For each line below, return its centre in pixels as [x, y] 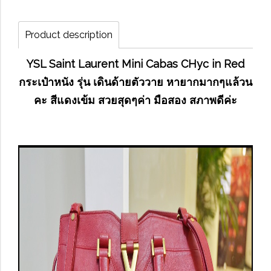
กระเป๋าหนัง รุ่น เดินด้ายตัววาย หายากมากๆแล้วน [135, 82]
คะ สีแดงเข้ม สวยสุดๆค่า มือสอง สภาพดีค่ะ [135, 100]
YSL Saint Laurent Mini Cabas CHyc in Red [135, 64]
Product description [69, 35]
